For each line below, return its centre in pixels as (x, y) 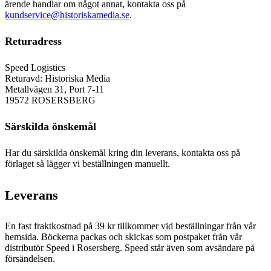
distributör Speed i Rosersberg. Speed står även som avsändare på (130, 248)
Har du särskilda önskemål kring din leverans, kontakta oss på (122, 152)
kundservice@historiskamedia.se (67, 15)
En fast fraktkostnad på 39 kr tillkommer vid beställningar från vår (130, 226)
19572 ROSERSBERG (50, 100)
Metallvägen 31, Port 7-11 (54, 89)
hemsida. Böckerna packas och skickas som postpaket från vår (123, 237)
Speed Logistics (35, 67)
